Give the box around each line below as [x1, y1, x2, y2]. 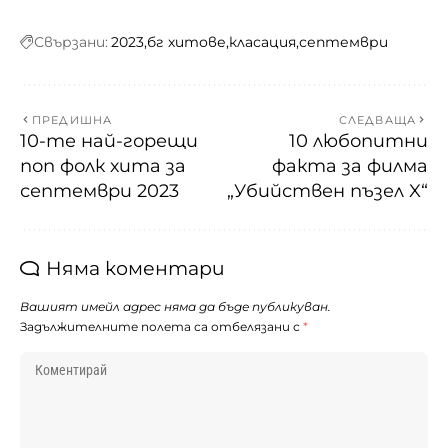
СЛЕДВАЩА [339, 112, 416, 127]
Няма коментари [46, 256, 225, 280]
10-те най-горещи [20, 129, 198, 152]
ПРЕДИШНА [32, 112, 112, 127]
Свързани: [34, 32, 108, 51]
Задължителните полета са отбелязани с [20, 318, 303, 334]
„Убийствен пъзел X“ [227, 179, 428, 202]
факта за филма [272, 154, 428, 177]
